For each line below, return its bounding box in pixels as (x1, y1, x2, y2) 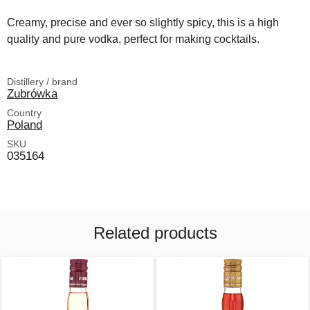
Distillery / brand (7, 76, 77, 88)
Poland (7, 118, 42, 132)
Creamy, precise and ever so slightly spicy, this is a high (7, 17, 279, 29)
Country (7, 107, 42, 119)
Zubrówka (7, 86, 57, 101)
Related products (93, 224, 217, 243)
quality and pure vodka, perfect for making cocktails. (7, 33, 259, 46)
